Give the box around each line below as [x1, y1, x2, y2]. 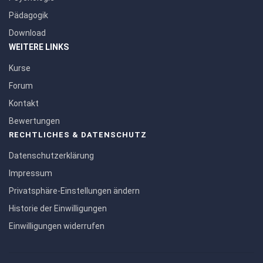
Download [9, 28, 46, 38]
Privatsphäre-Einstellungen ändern [9, 186, 140, 195]
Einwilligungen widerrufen [9, 221, 104, 231]
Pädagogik [9, 11, 48, 20]
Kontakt [9, 99, 39, 108]
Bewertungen [9, 116, 60, 126]
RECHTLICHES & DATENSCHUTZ [9, 130, 147, 139]
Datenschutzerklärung [9, 151, 94, 160]
